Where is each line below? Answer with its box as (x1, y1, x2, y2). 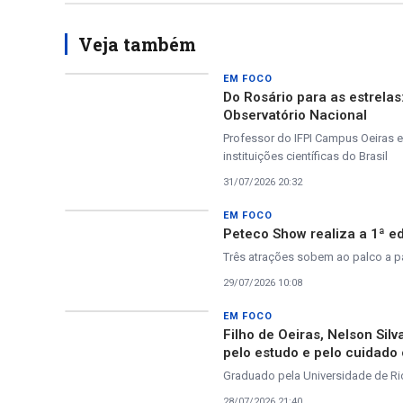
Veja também (78, 32, 196, 57)
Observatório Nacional (223, 107, 367, 124)
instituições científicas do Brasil (223, 149, 388, 164)
